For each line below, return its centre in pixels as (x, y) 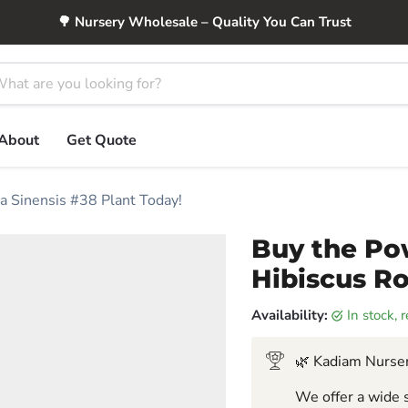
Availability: (289, 315)
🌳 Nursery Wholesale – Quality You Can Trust (204, 22)
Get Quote (102, 140)
